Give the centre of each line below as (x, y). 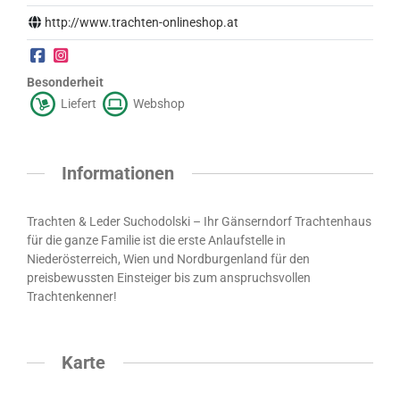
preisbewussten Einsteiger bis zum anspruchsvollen (169, 277)
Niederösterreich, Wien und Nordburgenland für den (168, 258)
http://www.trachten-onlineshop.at (142, 22)
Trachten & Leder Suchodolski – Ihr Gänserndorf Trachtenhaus (199, 221)
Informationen (118, 173)
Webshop (158, 103)
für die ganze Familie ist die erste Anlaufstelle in (156, 240)
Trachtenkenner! (72, 296)
